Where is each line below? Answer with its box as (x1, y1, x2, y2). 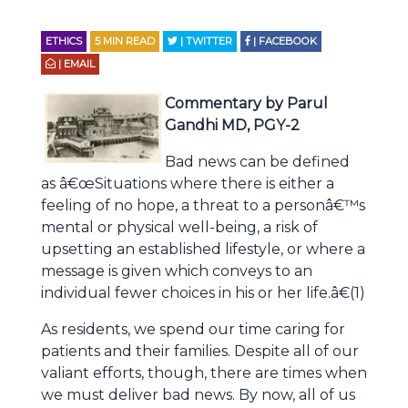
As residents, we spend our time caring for (41, 321, 345, 338)
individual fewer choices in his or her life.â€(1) (41, 284, 365, 301)
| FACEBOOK (250, 35, 318, 47)
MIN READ (103, 35, 155, 47)
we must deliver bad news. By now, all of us (41, 386, 355, 403)
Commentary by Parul (165, 95, 328, 112)
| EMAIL (56, 57, 96, 70)
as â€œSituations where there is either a (41, 175, 334, 192)
